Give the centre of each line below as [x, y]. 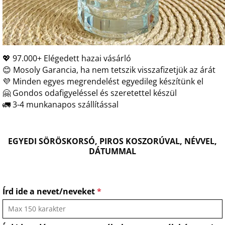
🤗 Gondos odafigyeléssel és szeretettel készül [90, 93]
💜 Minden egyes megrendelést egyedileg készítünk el [103, 81]
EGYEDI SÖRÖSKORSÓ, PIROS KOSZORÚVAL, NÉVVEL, [113, 141]
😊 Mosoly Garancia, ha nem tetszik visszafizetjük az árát [109, 70]
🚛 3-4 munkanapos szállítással [61, 104]
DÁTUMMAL [113, 151]
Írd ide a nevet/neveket [50, 191]
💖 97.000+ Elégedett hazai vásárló [67, 58]
